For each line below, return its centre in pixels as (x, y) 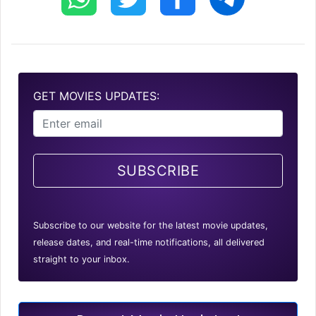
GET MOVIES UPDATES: (96, 96)
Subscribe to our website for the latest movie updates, (151, 226)
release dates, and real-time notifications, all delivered (149, 243)
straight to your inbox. (81, 260)
